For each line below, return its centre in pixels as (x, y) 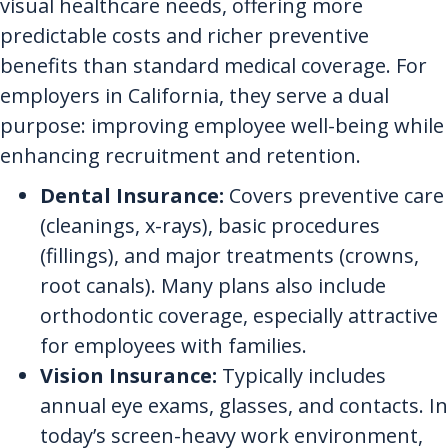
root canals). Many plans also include (213, 286)
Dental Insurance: (132, 196)
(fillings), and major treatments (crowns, (229, 256)
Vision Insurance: (128, 376)
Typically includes (301, 376)
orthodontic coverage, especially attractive (239, 316)
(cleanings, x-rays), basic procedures (210, 226)
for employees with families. (173, 346)
